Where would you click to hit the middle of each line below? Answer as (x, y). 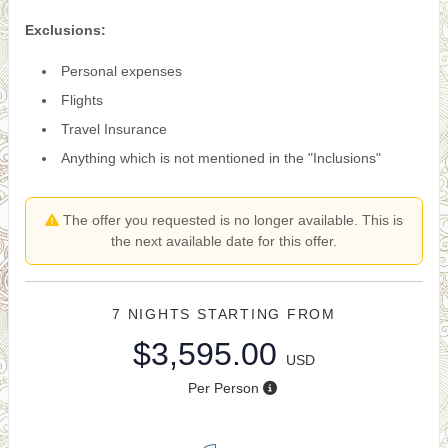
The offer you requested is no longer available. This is (231, 220)
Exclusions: (65, 30)
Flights (82, 100)
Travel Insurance (114, 129)
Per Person (223, 388)
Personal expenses (121, 71)
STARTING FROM (266, 314)
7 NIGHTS (154, 314)
